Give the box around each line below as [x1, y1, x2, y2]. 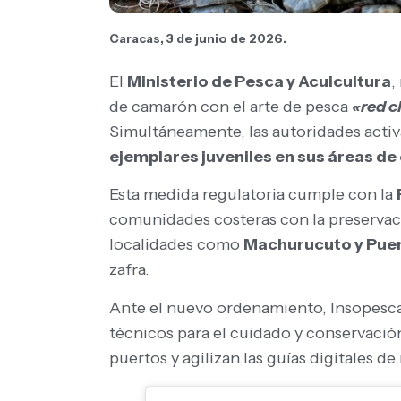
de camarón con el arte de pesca [109, 96, 352, 116]
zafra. [109, 260, 149, 280]
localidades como [109, 235, 243, 255]
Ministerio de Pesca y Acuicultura [127, 71, 391, 91]
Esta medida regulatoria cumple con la [109, 184, 397, 205]
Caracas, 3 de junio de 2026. [109, 30, 286, 46]
